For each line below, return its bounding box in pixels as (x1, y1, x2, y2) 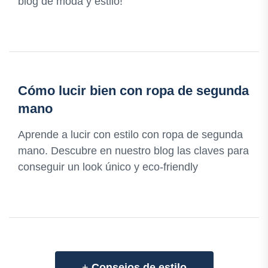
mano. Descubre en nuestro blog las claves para (18, 145, 249, 157)
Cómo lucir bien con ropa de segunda (18, 83, 249, 99)
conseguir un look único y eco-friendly (18, 161, 198, 173)
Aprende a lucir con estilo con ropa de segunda (18, 129, 243, 141)
